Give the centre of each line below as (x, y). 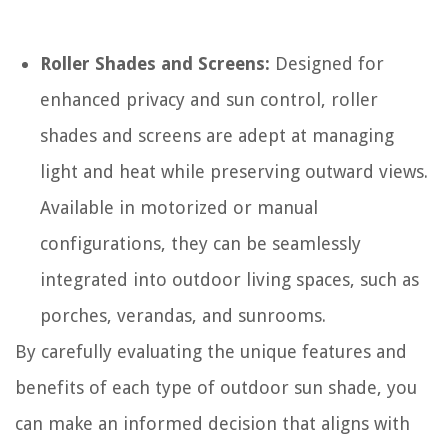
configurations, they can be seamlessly (200, 243)
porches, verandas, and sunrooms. (183, 315)
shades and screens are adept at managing (217, 135)
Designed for (327, 63)
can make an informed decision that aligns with (212, 423)
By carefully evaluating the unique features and (211, 351)
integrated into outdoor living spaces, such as (229, 279)
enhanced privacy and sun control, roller (209, 99)
